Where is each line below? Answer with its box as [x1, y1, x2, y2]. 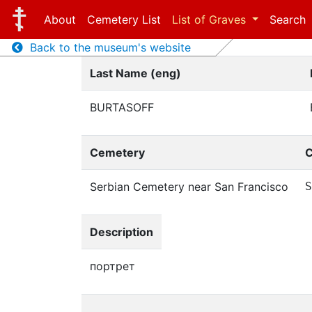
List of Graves [171, 13, 249, 26]
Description [90, 225, 153, 239]
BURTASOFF [90, 100, 154, 114]
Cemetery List [86, 13, 161, 26]
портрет [90, 259, 135, 273]
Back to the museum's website [22, 40, 191, 54]
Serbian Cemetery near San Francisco [90, 180, 288, 194]
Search [270, 13, 306, 26]
